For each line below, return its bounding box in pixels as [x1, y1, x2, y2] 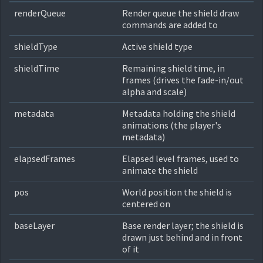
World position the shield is [122, 186, 232, 198]
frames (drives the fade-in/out [122, 74, 244, 86]
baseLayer [14, 220, 55, 231]
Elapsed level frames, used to [122, 153, 239, 164]
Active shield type [122, 41, 193, 52]
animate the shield [122, 164, 198, 176]
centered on [122, 198, 170, 210]
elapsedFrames [14, 153, 75, 164]
